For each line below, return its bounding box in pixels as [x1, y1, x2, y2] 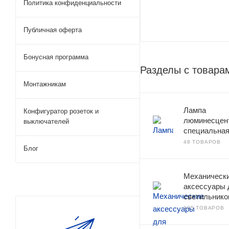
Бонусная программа [24, 53, 88, 61]
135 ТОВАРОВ [184, 204, 224, 211]
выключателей [24, 118, 69, 125]
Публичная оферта [24, 26, 82, 34]
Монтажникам [24, 80, 66, 88]
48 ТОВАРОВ [184, 139, 221, 145]
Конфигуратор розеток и [24, 107, 99, 115]
